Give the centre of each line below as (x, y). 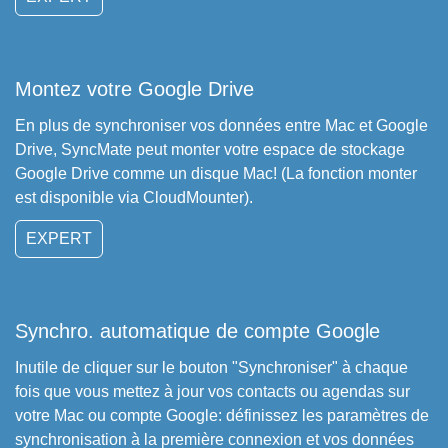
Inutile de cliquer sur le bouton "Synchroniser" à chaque (211, 367)
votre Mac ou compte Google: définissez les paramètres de (222, 415)
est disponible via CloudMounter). (134, 197)
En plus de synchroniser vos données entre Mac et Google (221, 125)
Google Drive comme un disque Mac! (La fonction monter (216, 173)
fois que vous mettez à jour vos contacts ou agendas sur (212, 391)
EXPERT (59, 238)
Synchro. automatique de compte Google (197, 331)
